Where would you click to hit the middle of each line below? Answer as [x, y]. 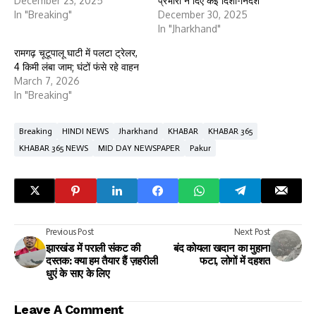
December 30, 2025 [203, 14]
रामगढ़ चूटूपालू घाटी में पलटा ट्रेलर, [76, 52]
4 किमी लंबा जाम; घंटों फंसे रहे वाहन [77, 66]
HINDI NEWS [85, 131]
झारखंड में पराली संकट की [93, 248]
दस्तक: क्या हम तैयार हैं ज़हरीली [102, 261]
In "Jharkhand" [189, 28]
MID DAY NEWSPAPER [139, 148]
